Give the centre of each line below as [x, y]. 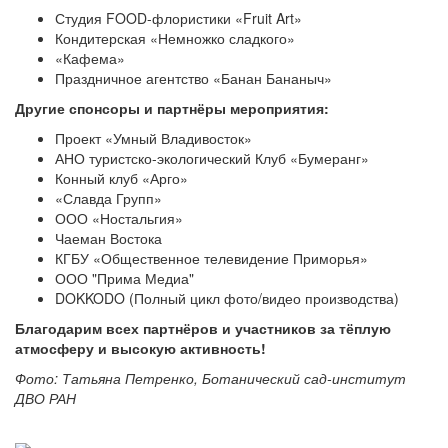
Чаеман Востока [108, 238]
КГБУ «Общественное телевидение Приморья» [211, 258]
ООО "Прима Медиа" [124, 278]
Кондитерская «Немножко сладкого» [175, 38]
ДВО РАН [45, 398]
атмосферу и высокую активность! [140, 348]
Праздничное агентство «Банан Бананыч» [193, 78]
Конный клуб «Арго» [121, 178]
